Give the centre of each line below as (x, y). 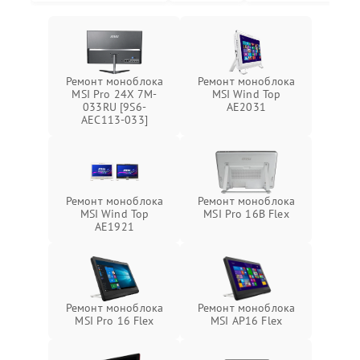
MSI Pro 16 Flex (115, 320)
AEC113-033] (115, 119)
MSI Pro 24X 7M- (115, 94)
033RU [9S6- (115, 106)
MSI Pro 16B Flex (246, 213)
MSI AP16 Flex (246, 320)
